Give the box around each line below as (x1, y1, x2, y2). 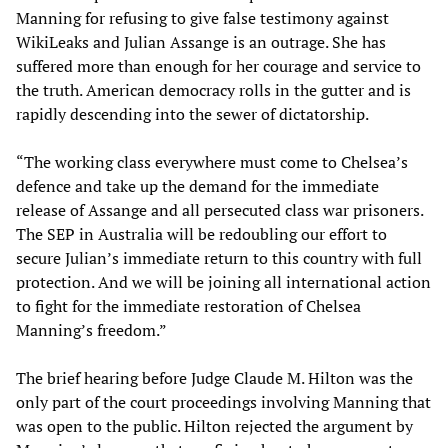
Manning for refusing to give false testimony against (16, 6, 389, 29)
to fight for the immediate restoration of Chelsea (16, 294, 361, 317)
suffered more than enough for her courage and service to (16, 54, 421, 77)
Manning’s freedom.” (16, 318, 167, 341)
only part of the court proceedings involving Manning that (16, 390, 431, 413)
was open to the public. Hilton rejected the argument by (16, 414, 413, 437)
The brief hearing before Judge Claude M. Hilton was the (16, 366, 413, 389)
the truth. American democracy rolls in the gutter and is (16, 78, 411, 101)
